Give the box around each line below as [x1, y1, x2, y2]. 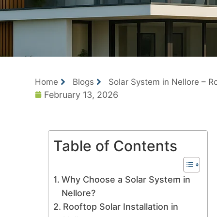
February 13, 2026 [44, 89, 118, 100]
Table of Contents [53, 137, 177, 155]
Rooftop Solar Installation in [62, 201, 178, 212]
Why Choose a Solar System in [61, 174, 190, 185]
